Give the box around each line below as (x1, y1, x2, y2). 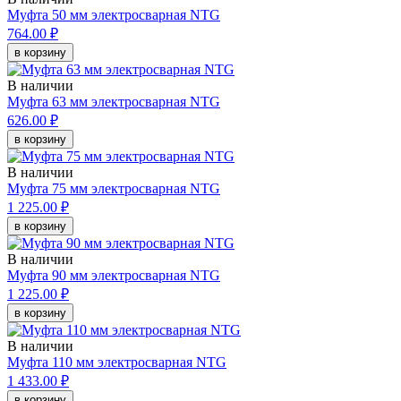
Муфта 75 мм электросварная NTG (7, 181, 220, 197)
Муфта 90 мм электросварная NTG (7, 268, 220, 284)
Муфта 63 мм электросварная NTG (7, 94, 220, 110)
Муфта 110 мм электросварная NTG (7, 354, 226, 371)
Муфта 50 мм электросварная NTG (7, 7, 220, 23)
